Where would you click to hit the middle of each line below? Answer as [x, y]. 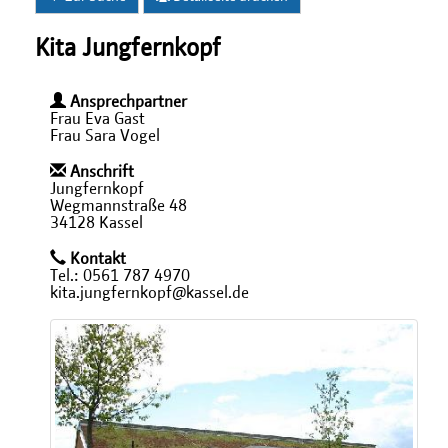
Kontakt [96, 259]
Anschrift [100, 172]
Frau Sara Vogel [105, 136]
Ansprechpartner [126, 102]
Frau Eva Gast [97, 119]
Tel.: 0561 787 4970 [120, 276]
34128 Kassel [96, 223]
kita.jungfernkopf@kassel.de [149, 293]
